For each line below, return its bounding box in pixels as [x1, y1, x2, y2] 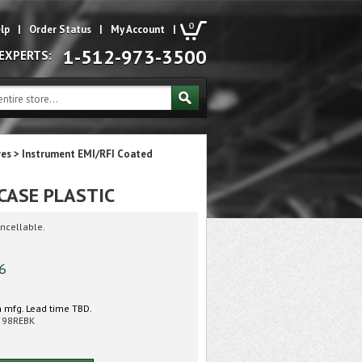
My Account [111, 23, 165, 36]
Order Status [29, 23, 91, 36]
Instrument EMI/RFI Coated [22, 147, 153, 161]
